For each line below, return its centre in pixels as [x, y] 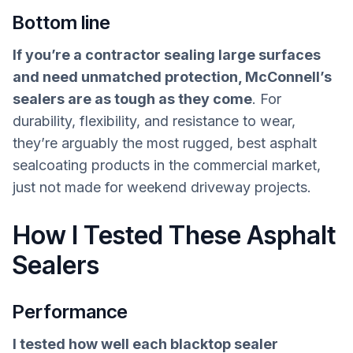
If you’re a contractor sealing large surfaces [167, 54]
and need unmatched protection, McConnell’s [172, 76]
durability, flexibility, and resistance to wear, [154, 121]
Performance [70, 312]
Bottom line [61, 22]
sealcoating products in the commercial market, [167, 165]
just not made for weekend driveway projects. [162, 187]
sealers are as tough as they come [132, 98]
